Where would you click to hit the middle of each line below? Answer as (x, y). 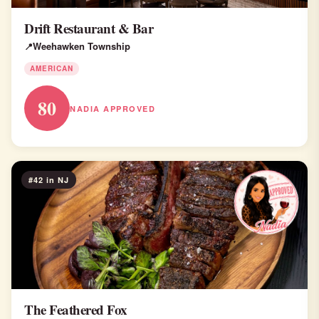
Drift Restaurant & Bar (89, 28)
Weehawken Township (82, 46)
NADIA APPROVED (113, 108)
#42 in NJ (49, 180)
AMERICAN (52, 68)
